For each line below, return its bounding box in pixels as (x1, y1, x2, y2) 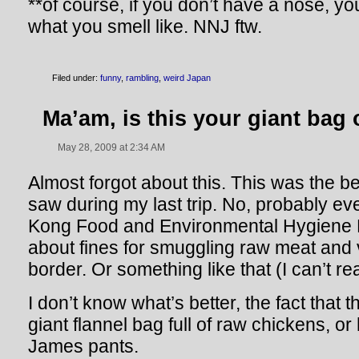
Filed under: (52, 73, 100, 83)
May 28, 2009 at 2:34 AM (58, 142, 165, 153)
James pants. (28, 336, 139, 357)
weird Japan (163, 73, 211, 83)
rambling (126, 73, 159, 83)
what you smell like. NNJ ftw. (28, 16, 262, 37)
